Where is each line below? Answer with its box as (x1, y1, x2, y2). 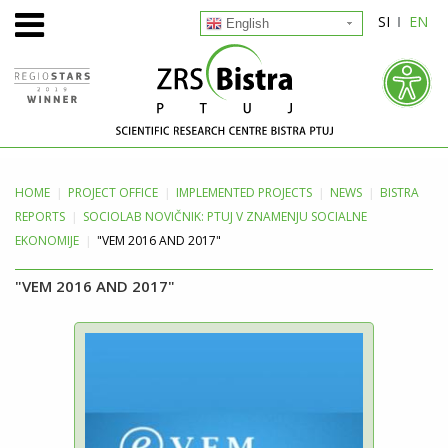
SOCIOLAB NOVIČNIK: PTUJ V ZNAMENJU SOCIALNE (83, 208, 367, 225)
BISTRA (380, 184, 419, 201)
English (222, 16, 269, 31)
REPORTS (15, 208, 65, 225)
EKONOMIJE (15, 232, 79, 249)
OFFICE (116, 184, 158, 201)
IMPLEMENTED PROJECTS (176, 184, 312, 201)
